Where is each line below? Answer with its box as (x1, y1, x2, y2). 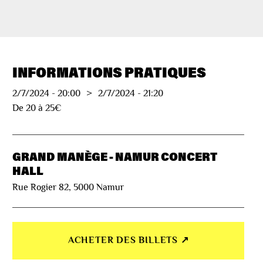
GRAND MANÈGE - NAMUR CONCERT (12, 149, 218, 164)
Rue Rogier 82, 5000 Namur (12, 181, 124, 193)
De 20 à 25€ (12, 103, 62, 114)
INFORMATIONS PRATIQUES (12, 63, 207, 82)
